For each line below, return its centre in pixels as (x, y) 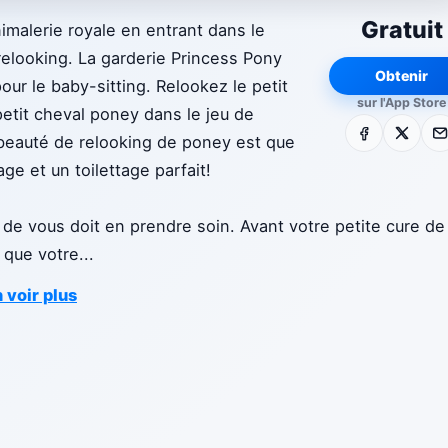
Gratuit (401, 30)
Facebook (383, 127)
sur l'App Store (401, 102)
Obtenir (401, 75)
